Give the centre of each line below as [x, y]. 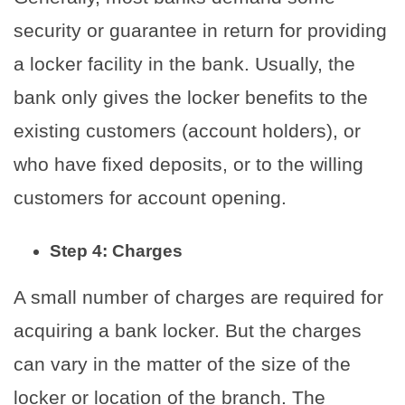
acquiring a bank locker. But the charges [188, 331]
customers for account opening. [150, 198]
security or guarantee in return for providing [200, 31]
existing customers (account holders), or [187, 131]
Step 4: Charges [116, 251]
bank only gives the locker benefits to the [191, 98]
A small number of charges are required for [198, 297]
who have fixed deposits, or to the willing [188, 165]
